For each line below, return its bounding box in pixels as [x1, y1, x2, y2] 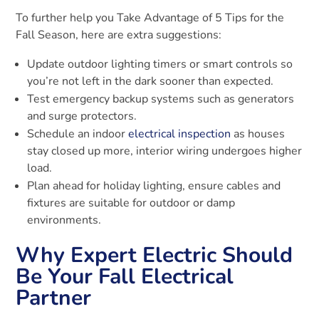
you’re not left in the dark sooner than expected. [27, 73, 274, 90]
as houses [231, 126, 286, 142]
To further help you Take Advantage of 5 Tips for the [16, 10, 285, 26]
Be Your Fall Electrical [16, 262, 234, 292]
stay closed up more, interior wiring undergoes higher [27, 143, 303, 159]
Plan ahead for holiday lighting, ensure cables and [27, 178, 281, 194]
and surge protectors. [27, 108, 137, 125]
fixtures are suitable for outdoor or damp [27, 195, 236, 211]
